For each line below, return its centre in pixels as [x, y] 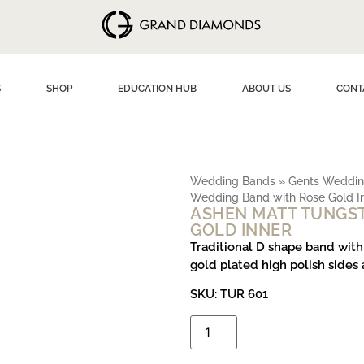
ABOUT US [266, 89]
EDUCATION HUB [157, 89]
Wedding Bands [233, 181]
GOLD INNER [241, 230]
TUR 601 [244, 295]
